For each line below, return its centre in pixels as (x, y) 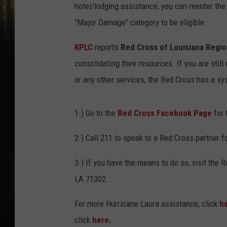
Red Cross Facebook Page (165, 113)
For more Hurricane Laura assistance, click (147, 204)
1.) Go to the (96, 113)
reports (107, 47)
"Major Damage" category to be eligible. (141, 23)
